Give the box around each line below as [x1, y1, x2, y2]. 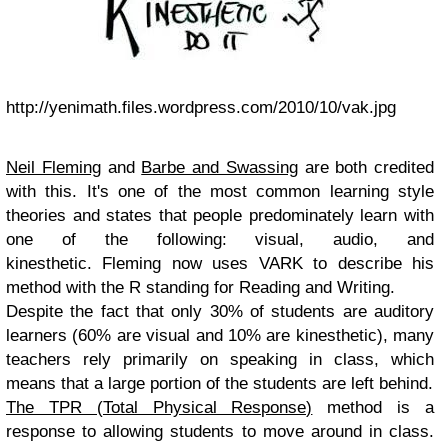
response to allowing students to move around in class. [6, 422, 434, 441]
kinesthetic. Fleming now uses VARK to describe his [6, 254, 434, 273]
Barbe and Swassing [141, 158, 298, 177]
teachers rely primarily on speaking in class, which [6, 350, 434, 369]
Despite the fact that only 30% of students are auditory [6, 302, 434, 321]
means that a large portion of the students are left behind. [6, 374, 433, 393]
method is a [312, 398, 435, 417]
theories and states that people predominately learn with [6, 206, 434, 225]
